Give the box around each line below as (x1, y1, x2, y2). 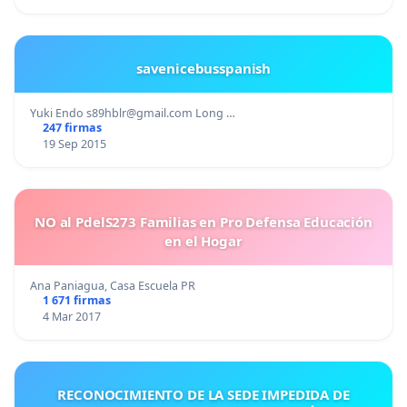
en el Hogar (164, 232, 243, 251)
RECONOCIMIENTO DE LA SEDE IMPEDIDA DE (57, 385, 350, 404)
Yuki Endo (30, 105, 86, 122)
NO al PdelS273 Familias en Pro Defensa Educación (35, 213, 372, 232)
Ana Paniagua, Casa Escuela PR (30, 278, 195, 294)
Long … (193, 105, 235, 122)
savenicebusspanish (135, 59, 272, 78)
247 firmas (42, 120, 102, 136)
